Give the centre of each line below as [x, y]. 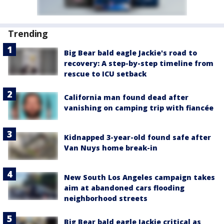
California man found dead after [126, 97]
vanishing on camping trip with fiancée [139, 107]
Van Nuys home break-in [111, 147]
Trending [28, 33]
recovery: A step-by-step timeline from [139, 63]
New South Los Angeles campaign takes [139, 177]
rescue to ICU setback [105, 73]
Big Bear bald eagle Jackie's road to [130, 52]
